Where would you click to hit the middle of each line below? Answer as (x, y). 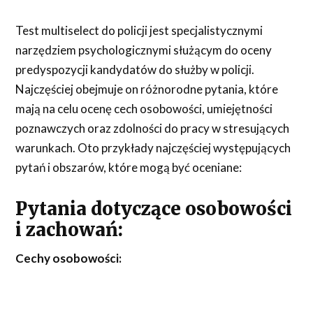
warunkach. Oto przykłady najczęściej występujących (153, 147)
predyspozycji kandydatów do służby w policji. (135, 69)
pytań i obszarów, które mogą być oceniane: (129, 167)
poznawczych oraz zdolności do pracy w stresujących (153, 128)
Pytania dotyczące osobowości (154, 209)
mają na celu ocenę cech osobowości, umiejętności (144, 108)
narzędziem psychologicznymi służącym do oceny (144, 50)
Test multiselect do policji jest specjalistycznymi (139, 30)
